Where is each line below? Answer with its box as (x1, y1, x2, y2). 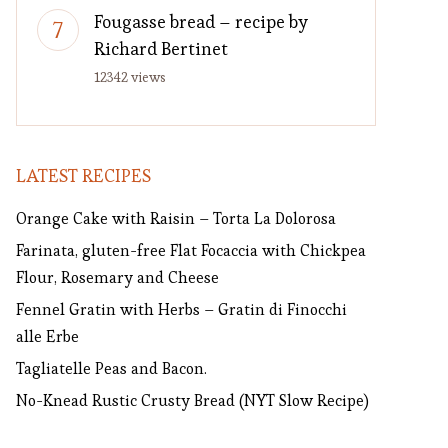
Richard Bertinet (94, 37, 228, 60)
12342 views (94, 68, 166, 86)
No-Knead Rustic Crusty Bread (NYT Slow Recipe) (16, 390, 369, 411)
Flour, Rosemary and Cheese (16, 267, 219, 288)
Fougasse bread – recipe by (94, 10, 308, 33)
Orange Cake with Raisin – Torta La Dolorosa (16, 208, 336, 229)
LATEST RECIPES (16, 164, 151, 187)
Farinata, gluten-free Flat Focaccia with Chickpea (16, 240, 366, 261)
